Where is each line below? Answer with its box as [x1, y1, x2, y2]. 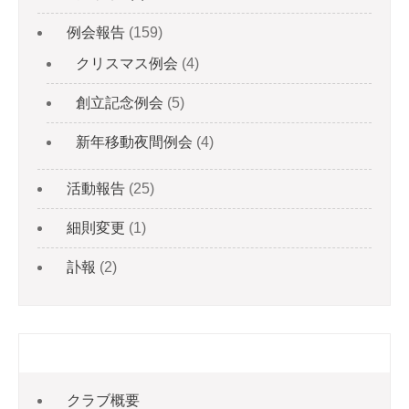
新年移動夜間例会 [76, 134, 193, 150]
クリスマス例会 [76, 56, 178, 71]
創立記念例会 [76, 95, 163, 110]
